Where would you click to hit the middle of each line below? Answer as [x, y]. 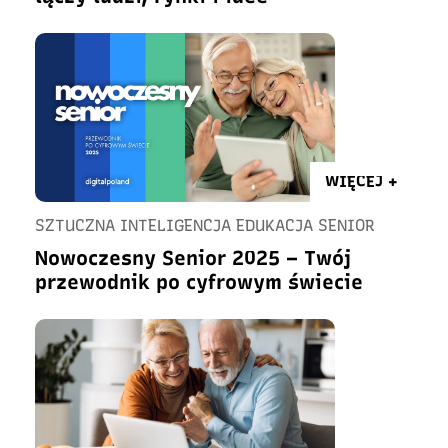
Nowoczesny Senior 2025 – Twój [193, 258]
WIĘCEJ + [361, 181]
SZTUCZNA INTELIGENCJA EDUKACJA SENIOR [205, 225]
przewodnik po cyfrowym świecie [199, 282]
